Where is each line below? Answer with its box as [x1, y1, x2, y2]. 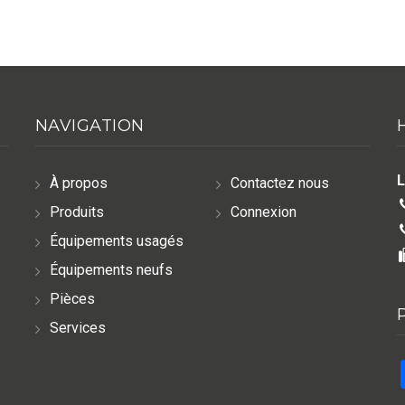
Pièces [49, 289, 95, 307]
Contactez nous [230, 174, 329, 192]
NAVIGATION [34, 115, 145, 136]
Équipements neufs [49, 260, 173, 278]
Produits [49, 202, 104, 221]
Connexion [230, 202, 297, 221]
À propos [49, 174, 108, 192]
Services [49, 318, 106, 336]
